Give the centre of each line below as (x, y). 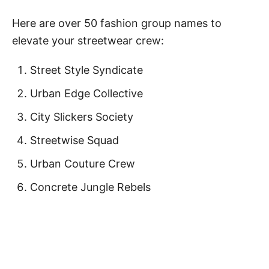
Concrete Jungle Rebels (90, 187)
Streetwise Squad (74, 140)
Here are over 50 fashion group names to (117, 23)
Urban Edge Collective (86, 93)
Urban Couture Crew (83, 163)
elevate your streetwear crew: (88, 40)
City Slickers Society (82, 116)
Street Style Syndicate (86, 70)
